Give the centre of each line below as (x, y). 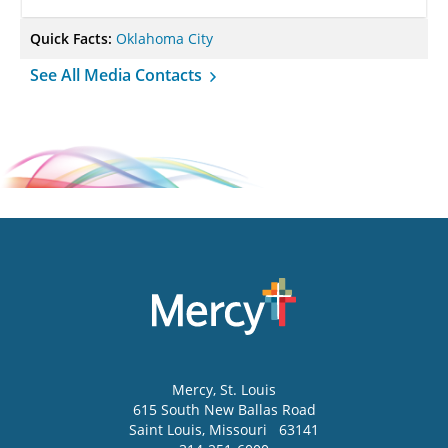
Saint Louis (165, 430)
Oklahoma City (164, 38)
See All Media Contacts (118, 75)
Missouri (240, 430)
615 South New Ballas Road (224, 410)
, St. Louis (244, 390)
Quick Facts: (73, 38)
